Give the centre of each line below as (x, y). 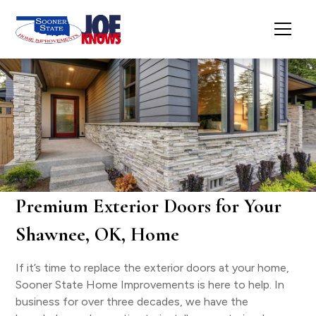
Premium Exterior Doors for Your (149, 206)
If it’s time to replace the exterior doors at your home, (153, 268)
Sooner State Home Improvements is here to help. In (150, 285)
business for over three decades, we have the (132, 302)
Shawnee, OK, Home (98, 234)
